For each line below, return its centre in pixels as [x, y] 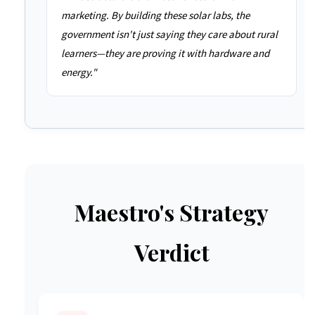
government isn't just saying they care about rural [169, 34]
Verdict [172, 252]
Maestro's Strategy [172, 212]
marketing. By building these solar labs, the [155, 15]
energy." [79, 72]
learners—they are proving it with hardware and [165, 53]
